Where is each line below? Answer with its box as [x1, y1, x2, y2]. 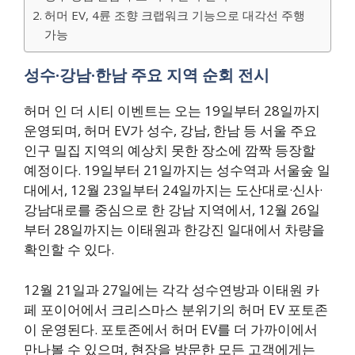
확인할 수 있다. [24, 240, 114, 259]
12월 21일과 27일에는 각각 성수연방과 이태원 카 [24, 280, 319, 299]
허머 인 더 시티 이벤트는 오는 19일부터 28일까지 [24, 101, 320, 120]
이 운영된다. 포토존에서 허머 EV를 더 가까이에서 [24, 319, 318, 338]
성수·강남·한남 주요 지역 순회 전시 [24, 64, 269, 86]
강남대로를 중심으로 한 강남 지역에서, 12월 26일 [24, 200, 320, 219]
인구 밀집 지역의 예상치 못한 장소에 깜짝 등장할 [24, 141, 315, 160]
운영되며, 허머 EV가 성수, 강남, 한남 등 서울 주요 [24, 121, 317, 140]
